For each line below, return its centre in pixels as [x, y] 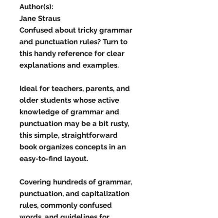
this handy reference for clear [72, 53]
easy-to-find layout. [54, 158]
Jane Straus [40, 18]
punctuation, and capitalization [74, 193]
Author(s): [37, 7]
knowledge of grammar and [69, 112]
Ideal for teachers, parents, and [75, 88]
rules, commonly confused [66, 205]
